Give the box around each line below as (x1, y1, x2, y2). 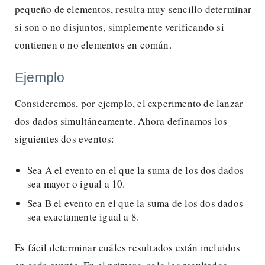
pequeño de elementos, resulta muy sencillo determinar (15, 2, 252, 16)
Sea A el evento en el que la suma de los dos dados (27, 163, 244, 177)
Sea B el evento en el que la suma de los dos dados (27, 196, 244, 210)
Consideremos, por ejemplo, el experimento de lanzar (15, 96, 244, 110)
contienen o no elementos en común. (15, 37, 172, 51)
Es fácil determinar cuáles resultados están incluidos (15, 240, 241, 254)
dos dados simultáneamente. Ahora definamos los (15, 114, 228, 128)
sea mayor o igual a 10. (27, 176, 125, 190)
